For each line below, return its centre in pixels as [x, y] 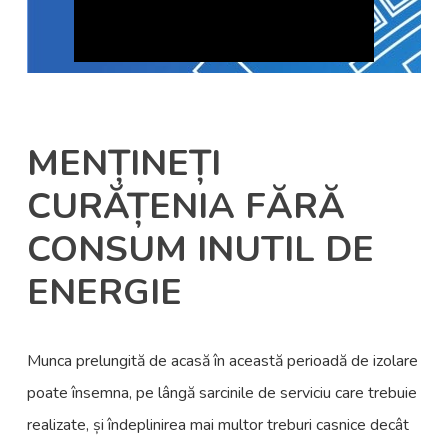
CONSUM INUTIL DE [201, 249]
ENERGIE [105, 292]
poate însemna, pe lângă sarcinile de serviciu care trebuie [222, 392]
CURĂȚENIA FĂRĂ [186, 206]
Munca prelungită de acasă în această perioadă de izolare [223, 360]
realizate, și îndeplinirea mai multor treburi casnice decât [218, 424]
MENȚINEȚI [124, 163]
